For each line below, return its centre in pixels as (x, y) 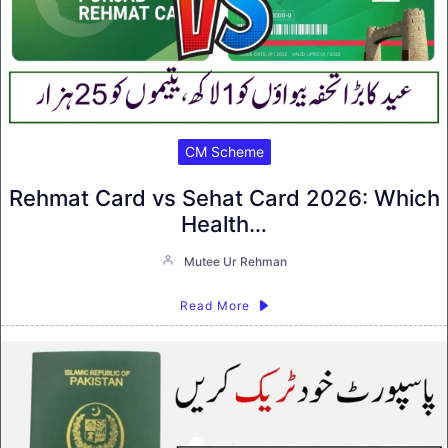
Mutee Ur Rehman (235, 261)
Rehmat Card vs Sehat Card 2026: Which (224, 197)
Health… (224, 223)
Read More (214, 305)
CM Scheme (224, 151)
